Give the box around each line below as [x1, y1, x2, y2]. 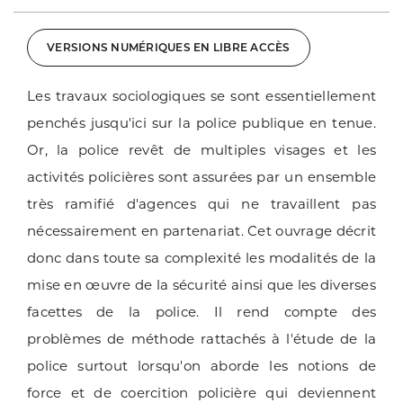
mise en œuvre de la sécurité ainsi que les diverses [27, 276, 376, 294]
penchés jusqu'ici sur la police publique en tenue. [27, 114, 376, 132]
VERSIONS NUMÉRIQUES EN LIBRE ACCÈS [47, 40, 291, 54]
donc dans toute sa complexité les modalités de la [27, 249, 376, 267]
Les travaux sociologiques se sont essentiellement [27, 87, 376, 105]
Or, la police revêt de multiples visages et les [27, 141, 376, 159]
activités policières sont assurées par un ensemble [27, 168, 376, 186]
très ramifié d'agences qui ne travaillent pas [27, 195, 376, 213]
